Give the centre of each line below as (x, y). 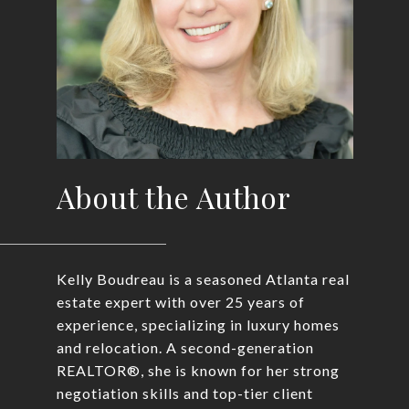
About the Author (173, 197)
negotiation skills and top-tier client (184, 393)
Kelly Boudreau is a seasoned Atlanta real (203, 279)
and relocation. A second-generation (185, 347)
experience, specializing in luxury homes (198, 325)
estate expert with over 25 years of (180, 302)
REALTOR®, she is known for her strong (198, 370)
